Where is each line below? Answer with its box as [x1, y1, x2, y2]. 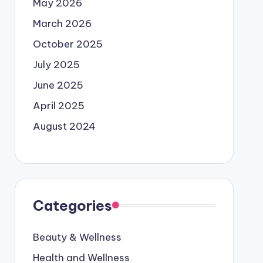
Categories [32, 196, 112, 214]
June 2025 [32, 78, 83, 92]
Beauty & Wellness [32, 230, 122, 244]
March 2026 [32, 16, 92, 30]
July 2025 [32, 58, 80, 71]
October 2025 [32, 37, 103, 50]
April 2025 [32, 99, 85, 112]
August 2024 [32, 119, 96, 133]
